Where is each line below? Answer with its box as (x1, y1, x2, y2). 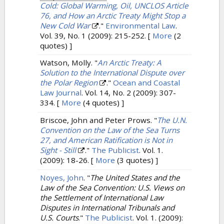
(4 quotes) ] (81, 97, 124, 108)
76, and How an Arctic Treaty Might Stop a (40, 10, 185, 20)
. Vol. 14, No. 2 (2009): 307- (81, 87, 176, 98)
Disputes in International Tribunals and (40, 202, 174, 212)
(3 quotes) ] (115, 155, 158, 165)
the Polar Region (40, 77, 97, 88)
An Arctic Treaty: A (97, 57, 161, 68)
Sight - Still (40, 145, 76, 155)
